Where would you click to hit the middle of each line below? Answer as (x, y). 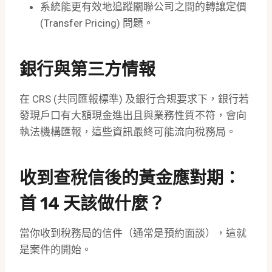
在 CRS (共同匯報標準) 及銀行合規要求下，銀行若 (134, 99)
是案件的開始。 (56, 250)
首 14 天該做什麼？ (92, 204)
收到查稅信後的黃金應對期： (130, 178)
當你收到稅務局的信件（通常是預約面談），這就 (133, 233)
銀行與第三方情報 (87, 70)
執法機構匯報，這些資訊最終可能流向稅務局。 (128, 132)
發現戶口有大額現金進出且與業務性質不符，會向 (133, 116)
